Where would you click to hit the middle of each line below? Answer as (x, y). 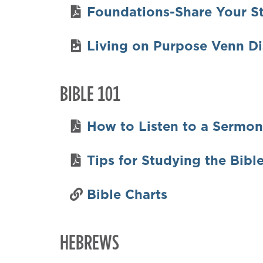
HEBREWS (90, 241)
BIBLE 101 (90, 93)
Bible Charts (127, 194)
